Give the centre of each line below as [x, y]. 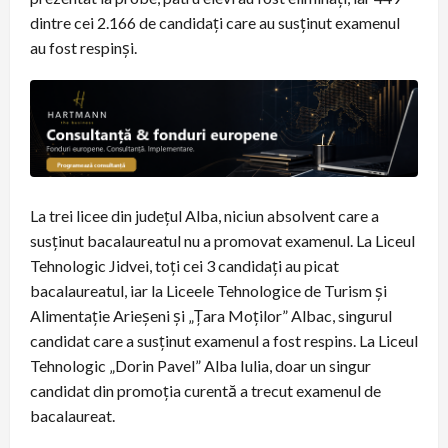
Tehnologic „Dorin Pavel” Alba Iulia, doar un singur [200, 365]
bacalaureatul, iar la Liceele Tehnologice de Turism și [208, 290]
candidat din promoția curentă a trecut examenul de [205, 390]
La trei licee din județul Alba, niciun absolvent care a [204, 215]
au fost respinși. [83, 47]
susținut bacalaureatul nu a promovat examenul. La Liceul [222, 240]
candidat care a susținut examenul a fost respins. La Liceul [224, 340]
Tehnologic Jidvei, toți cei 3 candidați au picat [184, 265]
